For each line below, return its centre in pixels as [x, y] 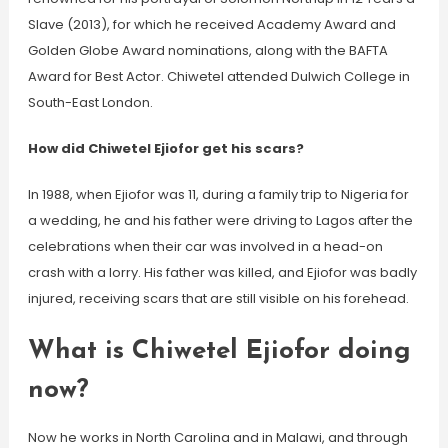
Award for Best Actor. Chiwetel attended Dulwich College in [218, 76]
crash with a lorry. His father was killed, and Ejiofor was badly [222, 272]
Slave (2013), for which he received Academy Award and [211, 24]
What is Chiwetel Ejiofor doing [219, 351]
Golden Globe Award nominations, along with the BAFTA [207, 50]
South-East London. [90, 102]
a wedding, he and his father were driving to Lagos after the [220, 220]
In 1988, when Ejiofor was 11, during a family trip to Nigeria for [218, 194]
